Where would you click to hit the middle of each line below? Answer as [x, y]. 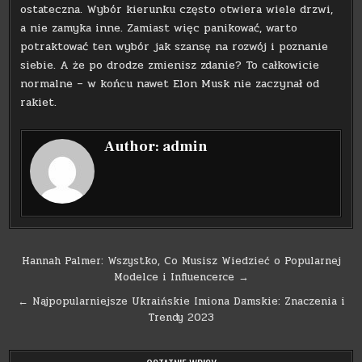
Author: [134, 146]
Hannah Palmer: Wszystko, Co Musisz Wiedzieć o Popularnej [181, 261]
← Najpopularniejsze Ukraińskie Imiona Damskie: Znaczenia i [181, 301]
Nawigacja [62, 263]
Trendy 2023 [181, 317]
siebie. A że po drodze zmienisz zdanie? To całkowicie [170, 65]
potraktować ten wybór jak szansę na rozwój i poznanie [175, 46]
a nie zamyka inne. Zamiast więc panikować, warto [159, 27]
